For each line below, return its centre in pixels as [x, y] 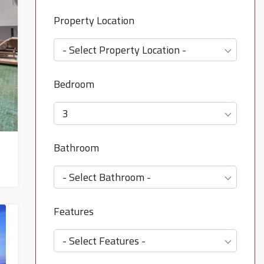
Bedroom [74, 84]
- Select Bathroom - [106, 177]
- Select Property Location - [124, 50]
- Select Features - [104, 241]
